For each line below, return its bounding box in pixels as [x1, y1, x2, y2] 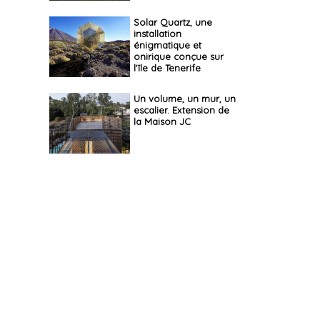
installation [133, 28, 181, 39]
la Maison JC [133, 116, 191, 127]
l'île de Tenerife [133, 62, 201, 74]
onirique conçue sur [133, 51, 224, 62]
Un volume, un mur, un [133, 93, 236, 104]
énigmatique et [133, 39, 201, 51]
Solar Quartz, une [133, 16, 212, 28]
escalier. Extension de [133, 104, 229, 116]
